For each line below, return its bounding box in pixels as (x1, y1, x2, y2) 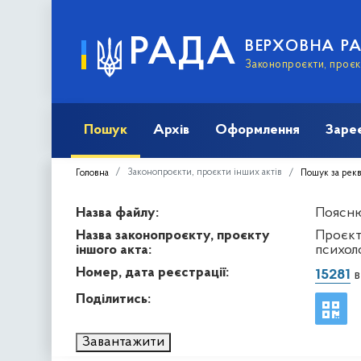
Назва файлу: (76, 205, 159, 221)
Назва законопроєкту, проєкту (76, 227, 270, 243)
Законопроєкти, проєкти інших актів (127, 167, 282, 177)
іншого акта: (76, 242, 151, 258)
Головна (76, 168, 109, 178)
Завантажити (82, 334, 164, 350)
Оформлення (215, 122, 300, 138)
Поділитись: (76, 291, 151, 307)
